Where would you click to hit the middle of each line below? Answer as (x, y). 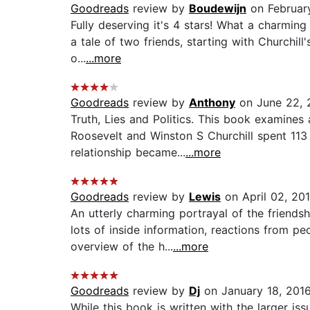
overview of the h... (122, 247)
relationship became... (128, 153)
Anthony (212, 103)
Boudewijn (218, 9)
